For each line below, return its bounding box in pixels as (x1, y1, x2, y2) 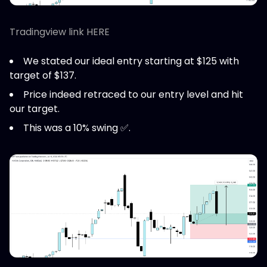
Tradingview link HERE (10, 25, 110, 39)
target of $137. (10, 69, 76, 83)
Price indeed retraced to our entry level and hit (23, 88, 243, 102)
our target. (10, 102, 60, 116)
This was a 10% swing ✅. (23, 121, 131, 135)
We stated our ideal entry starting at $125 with (23, 54, 239, 69)
